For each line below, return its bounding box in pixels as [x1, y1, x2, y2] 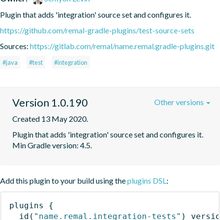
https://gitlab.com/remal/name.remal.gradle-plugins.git [30, 41, 215, 51]
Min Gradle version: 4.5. [12, 140, 92, 150]
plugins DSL [127, 175, 166, 185]
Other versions [154, 97, 205, 107]
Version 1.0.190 [12, 95, 88, 109]
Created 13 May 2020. [12, 113, 88, 123]
